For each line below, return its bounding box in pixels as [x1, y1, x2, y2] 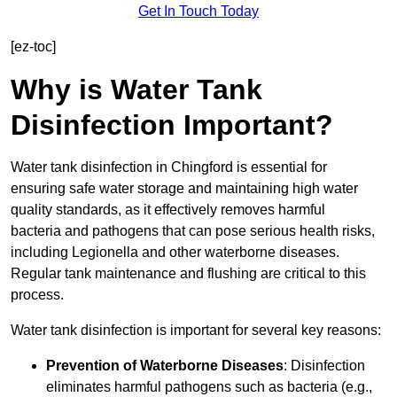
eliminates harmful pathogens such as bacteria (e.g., [46, 379, 372, 395]
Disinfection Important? [11, 109, 333, 142]
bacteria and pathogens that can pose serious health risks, [11, 223, 375, 239]
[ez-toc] [11, 39, 56, 55]
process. [11, 287, 64, 303]
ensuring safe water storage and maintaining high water [11, 181, 358, 197]
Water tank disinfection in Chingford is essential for [11, 160, 327, 175]
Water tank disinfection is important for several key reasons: [11, 323, 381, 339]
